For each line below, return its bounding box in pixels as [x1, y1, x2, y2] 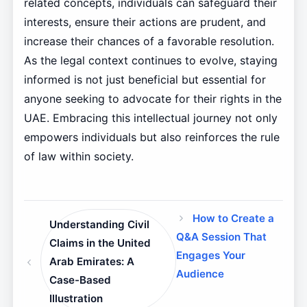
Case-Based [49, 273, 112, 286]
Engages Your [176, 249, 246, 262]
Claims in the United [49, 236, 151, 249]
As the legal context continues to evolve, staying [23, 53, 278, 68]
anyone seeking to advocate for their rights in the [23, 92, 282, 106]
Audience [176, 267, 225, 281]
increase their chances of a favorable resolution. [23, 34, 274, 49]
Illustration [49, 291, 103, 305]
